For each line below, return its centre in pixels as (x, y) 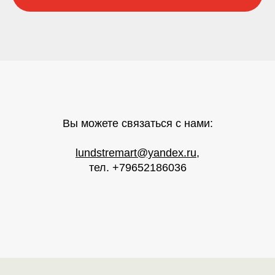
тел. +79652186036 (137, 168)
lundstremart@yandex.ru (136, 153)
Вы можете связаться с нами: (137, 124)
